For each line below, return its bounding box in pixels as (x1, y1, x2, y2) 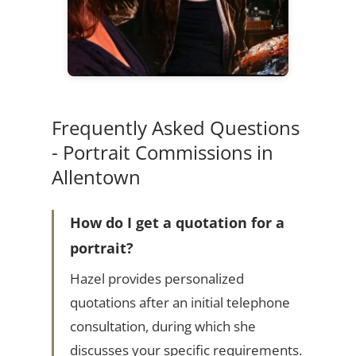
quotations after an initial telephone (69, 293, 290, 312)
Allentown (51, 164, 141, 191)
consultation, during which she (69, 317, 256, 336)
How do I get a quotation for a (69, 213, 284, 233)
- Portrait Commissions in (51, 139, 273, 166)
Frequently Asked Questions (51, 114, 300, 141)
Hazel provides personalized (69, 269, 244, 288)
